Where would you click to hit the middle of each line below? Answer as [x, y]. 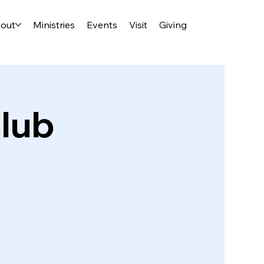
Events [102, 25]
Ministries [54, 25]
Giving [173, 25]
